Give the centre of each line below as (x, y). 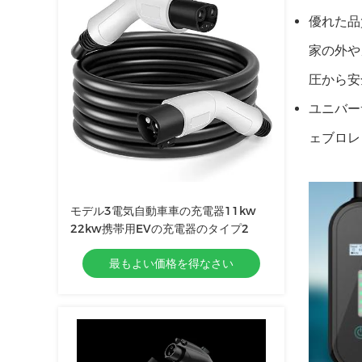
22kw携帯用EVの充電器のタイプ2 (160, 229)
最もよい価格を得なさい (171, 263)
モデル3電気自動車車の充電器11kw (163, 211)
